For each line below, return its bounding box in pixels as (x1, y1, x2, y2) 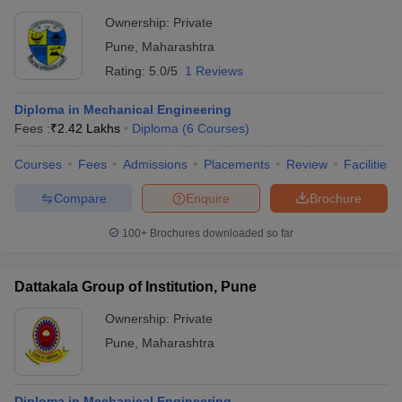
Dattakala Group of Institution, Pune (14, 279, 257, 294)
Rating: (105, 64, 149, 78)
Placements (204, 157, 270, 171)
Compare (53, 190, 107, 205)
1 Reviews (185, 64, 243, 78)
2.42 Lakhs (57, 121, 120, 135)
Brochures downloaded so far (147, 227, 293, 240)
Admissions (123, 157, 188, 171)
